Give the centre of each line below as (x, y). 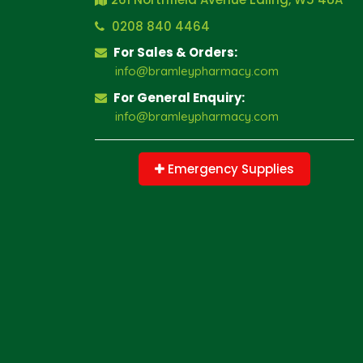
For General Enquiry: (178, 98)
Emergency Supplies (229, 169)
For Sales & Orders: (174, 52)
